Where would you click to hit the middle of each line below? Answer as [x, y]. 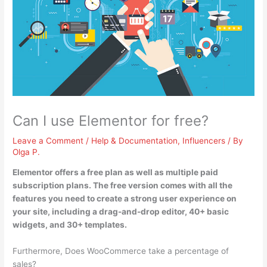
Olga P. [27, 152]
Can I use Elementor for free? [111, 120]
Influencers [204, 140]
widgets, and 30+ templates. [70, 225]
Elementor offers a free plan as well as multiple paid [116, 173]
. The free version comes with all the [161, 186]
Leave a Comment [48, 140]
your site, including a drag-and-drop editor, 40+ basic [121, 212]
